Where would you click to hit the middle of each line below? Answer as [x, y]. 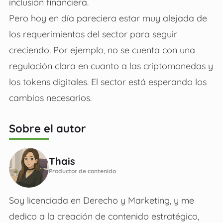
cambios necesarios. [50, 98]
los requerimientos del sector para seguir [93, 34]
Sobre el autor [47, 129]
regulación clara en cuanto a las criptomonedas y [111, 66]
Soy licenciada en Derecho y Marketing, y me [101, 200]
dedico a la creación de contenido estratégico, [104, 216]
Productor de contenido [82, 171]
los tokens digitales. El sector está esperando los [108, 82]
